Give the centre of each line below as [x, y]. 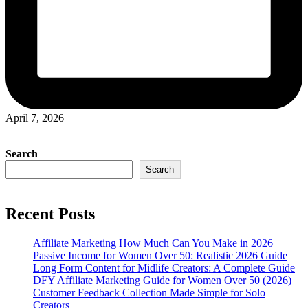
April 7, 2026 [35, 118]
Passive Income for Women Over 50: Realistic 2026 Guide [160, 255]
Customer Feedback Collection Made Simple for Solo [149, 292]
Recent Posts [50, 214]
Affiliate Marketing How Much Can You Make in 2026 [153, 243]
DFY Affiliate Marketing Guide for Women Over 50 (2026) [162, 280]
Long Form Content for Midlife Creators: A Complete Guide [164, 267]
